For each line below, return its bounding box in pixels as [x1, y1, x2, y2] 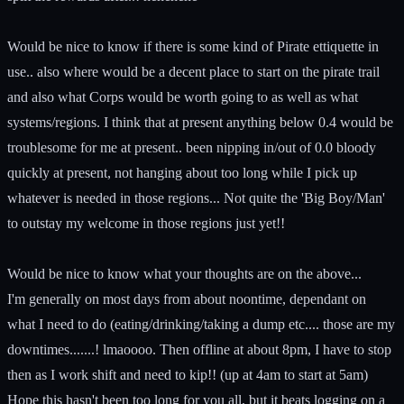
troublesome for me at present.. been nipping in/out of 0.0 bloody [7, 139, 376, 155]
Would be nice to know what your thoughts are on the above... [7, 265, 362, 281]
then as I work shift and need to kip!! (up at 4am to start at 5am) [7, 366, 368, 382]
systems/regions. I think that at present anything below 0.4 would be [7, 114, 393, 130]
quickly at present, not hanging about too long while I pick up [7, 164, 357, 180]
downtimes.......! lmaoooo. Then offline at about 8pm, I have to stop [7, 341, 391, 357]
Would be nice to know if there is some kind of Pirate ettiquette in [7, 38, 379, 54]
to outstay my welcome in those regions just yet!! [7, 215, 285, 231]
